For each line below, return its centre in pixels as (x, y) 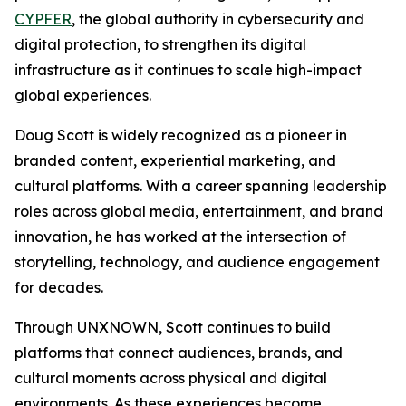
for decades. (59, 288)
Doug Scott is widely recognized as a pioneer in (181, 135)
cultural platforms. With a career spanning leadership (201, 186)
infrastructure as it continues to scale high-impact (188, 70)
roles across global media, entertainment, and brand (199, 212)
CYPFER (43, 19)
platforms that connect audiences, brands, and (179, 353)
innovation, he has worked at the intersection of (180, 237)
